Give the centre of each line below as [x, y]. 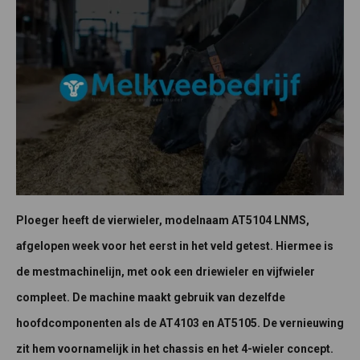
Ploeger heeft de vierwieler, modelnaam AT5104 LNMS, [163, 221]
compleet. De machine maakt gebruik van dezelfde [151, 298]
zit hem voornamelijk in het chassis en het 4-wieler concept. [175, 349]
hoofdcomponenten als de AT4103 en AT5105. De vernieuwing [180, 323]
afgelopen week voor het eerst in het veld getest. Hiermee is [175, 246]
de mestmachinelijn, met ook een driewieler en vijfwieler [166, 272]
